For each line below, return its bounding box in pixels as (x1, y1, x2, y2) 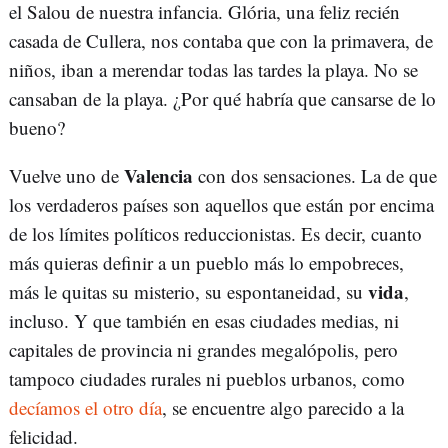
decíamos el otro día (9, 395, 162, 421)
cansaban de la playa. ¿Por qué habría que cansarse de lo (9, 86, 436, 112)
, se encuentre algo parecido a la (162, 395, 404, 421)
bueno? (9, 115, 65, 141)
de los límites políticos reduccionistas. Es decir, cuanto (9, 221, 422, 247)
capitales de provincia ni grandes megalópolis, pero (9, 337, 398, 363)
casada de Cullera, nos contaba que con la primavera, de (9, 28, 433, 54)
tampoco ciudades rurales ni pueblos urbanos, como (9, 366, 405, 392)
